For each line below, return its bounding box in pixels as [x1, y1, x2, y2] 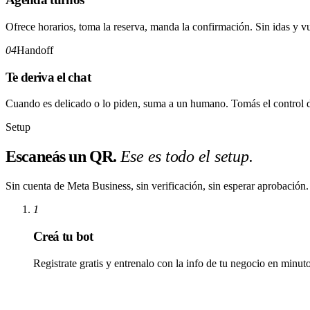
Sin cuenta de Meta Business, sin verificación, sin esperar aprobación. [6, 180, 309, 192]
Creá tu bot [33, 228, 93, 244]
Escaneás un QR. [6, 147, 117, 166]
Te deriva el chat [6, 69, 91, 84]
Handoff [17, 44, 53, 57]
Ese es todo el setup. [120, 147, 253, 166]
